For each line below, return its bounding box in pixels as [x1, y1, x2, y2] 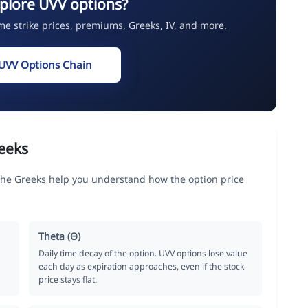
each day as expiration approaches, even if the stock [38, 260, 245, 272]
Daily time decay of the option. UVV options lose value [38, 247, 248, 259]
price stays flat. [38, 273, 98, 285]
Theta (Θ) [38, 229, 81, 243]
